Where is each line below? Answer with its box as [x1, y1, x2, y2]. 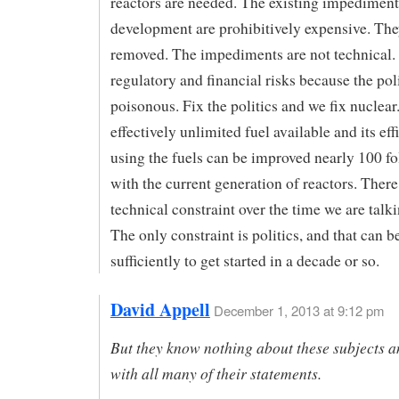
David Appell [110, 296, 210, 322]
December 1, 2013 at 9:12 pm [213, 300, 384, 320]
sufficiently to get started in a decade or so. [110, 250, 379, 272]
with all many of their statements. [110, 362, 322, 384]
